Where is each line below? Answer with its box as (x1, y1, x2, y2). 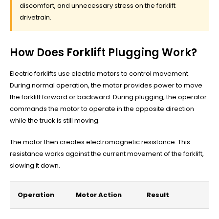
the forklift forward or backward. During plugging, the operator (10, 92, 207, 102)
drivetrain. (20, 12, 51, 22)
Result (147, 190, 169, 199)
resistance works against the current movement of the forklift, (10, 149, 204, 158)
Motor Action (76, 190, 122, 199)
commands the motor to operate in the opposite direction (10, 104, 194, 113)
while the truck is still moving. (10, 115, 100, 125)
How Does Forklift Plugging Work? (10, 44, 197, 60)
